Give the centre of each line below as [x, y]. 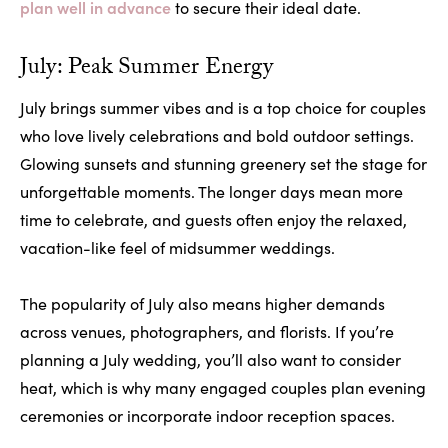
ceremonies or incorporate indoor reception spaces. [207, 416]
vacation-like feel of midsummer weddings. [177, 248]
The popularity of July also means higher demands [202, 304]
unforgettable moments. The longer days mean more [211, 192]
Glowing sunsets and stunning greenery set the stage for [223, 164]
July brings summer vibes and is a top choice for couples [223, 108]
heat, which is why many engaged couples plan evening [223, 388]
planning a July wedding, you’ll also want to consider [210, 360]
